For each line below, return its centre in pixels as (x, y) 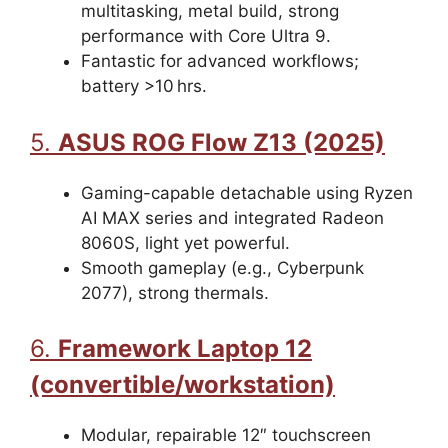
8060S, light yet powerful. (185, 242)
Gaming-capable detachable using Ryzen (247, 192)
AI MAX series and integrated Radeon (232, 217)
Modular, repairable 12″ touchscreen (226, 435)
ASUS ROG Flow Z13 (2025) (221, 142)
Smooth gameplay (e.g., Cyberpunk (222, 267)
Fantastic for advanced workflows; (220, 61)
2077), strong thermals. (175, 292)
